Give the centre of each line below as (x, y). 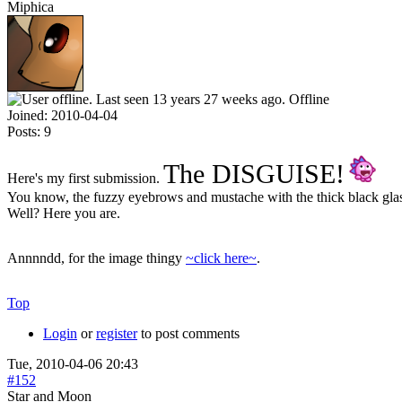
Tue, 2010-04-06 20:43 (73, 363)
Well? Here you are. (64, 213)
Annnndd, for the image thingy (96, 258)
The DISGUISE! (254, 173)
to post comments (188, 333)
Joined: (27, 115)
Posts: (24, 131)
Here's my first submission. (85, 178)
